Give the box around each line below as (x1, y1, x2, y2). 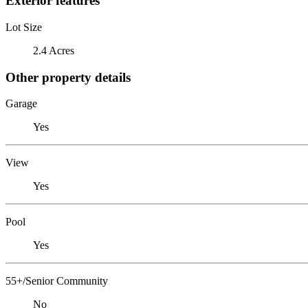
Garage (5, 98, 37, 110)
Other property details (5, 69, 131, 85)
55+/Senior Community (5, 275, 108, 287)
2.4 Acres (33, 44, 74, 56)
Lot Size (5, 21, 42, 33)
